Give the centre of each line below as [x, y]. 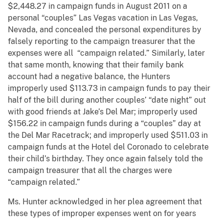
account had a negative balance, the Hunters [89, 77]
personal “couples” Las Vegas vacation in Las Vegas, [103, 18]
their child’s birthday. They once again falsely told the [105, 159]
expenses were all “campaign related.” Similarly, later [106, 53]
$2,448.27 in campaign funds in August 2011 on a [98, 6]
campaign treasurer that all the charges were [90, 171]
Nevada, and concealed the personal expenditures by [105, 30]
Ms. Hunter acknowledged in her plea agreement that [105, 202]
